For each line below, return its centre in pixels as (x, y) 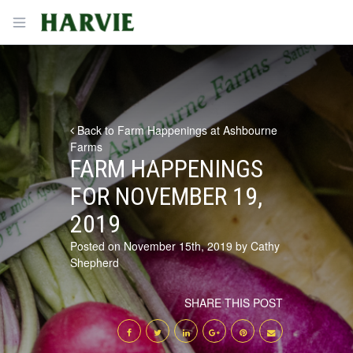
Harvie (54, 18)
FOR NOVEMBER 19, (166, 197)
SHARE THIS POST (234, 303)
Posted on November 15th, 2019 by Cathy (175, 246)
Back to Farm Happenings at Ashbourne (176, 130)
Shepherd (95, 262)
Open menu (48, 21)
